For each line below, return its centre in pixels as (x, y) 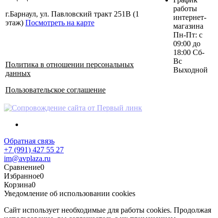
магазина (188, 26)
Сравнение (22, 167)
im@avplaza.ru (27, 159)
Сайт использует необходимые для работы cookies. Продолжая (108, 210)
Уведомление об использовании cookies (70, 194)
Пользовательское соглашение (55, 90)
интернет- (190, 18)
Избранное (22, 176)
